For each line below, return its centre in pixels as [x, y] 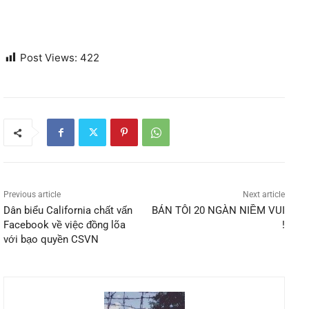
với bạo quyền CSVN [51, 240]
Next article [263, 195]
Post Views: [49, 58]
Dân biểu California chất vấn [68, 211]
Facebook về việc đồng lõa [64, 225]
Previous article [32, 195]
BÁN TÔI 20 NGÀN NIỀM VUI [218, 211]
